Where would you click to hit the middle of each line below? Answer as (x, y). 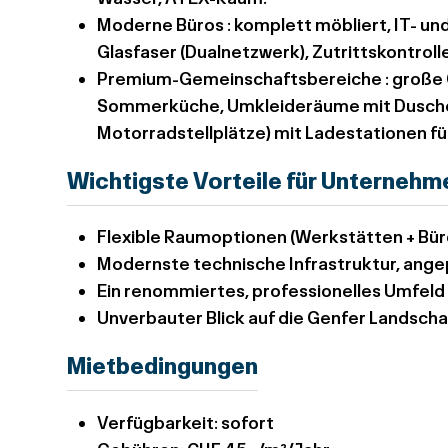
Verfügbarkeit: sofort (186, 422)
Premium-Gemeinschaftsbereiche (240, 78)
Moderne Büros (161, 24)
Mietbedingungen (163, 365)
